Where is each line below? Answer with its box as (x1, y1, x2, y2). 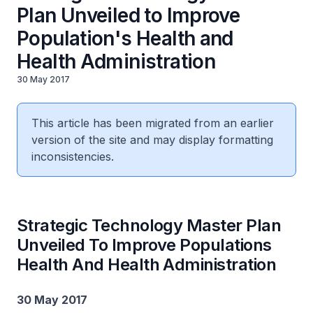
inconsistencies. (31, 150, 114, 163)
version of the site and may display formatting (31, 133, 273, 147)
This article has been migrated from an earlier (31, 116, 274, 130)
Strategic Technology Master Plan (17, 215, 282, 235)
